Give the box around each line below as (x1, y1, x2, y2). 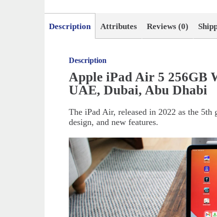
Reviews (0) (147, 22, 189, 31)
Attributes (100, 22, 138, 31)
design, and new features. (69, 117, 159, 127)
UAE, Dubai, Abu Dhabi (69, 83, 208, 98)
